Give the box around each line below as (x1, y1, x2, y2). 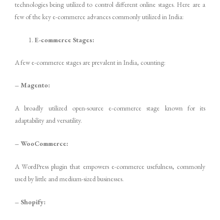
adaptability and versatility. (15, 116, 82, 125)
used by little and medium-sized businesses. (15, 174, 124, 184)
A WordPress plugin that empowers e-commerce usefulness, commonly (15, 162, 205, 171)
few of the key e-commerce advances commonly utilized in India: (15, 12, 184, 22)
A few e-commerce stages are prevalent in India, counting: (15, 57, 165, 67)
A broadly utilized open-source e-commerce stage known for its (15, 104, 205, 113)
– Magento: (15, 81, 50, 90)
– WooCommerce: (15, 139, 68, 148)
